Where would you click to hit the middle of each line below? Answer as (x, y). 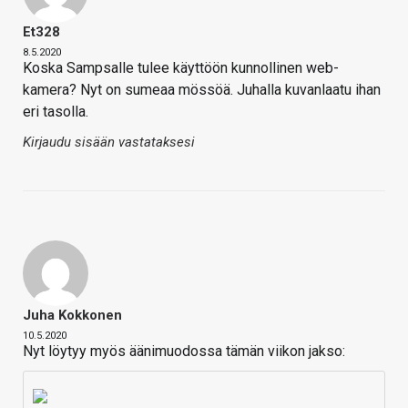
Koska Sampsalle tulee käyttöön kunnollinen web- (181, 68)
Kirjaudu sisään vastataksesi (109, 143)
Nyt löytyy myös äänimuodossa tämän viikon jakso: (184, 352)
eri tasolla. (56, 112)
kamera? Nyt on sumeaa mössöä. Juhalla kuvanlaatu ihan (202, 90)
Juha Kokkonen (72, 316)
